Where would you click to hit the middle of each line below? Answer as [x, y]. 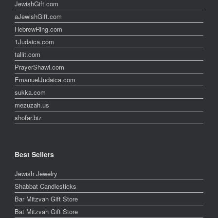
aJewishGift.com [38, 16]
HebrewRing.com [38, 29]
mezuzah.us [32, 105]
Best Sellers [34, 154]
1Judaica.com [34, 41]
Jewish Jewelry [36, 173]
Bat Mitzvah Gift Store [46, 211]
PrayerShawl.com [39, 67]
